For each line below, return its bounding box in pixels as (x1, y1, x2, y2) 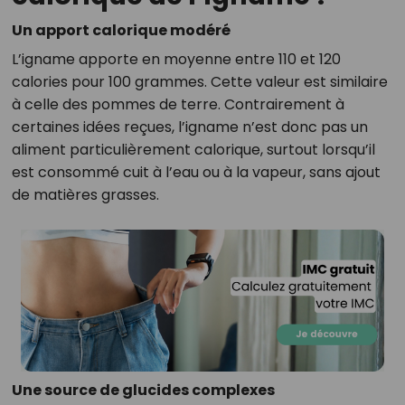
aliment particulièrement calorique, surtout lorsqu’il (11, 139, 375, 160)
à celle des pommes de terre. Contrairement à (11, 94, 344, 115)
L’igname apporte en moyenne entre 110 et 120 (11, 49, 341, 70)
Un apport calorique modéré (11, 20, 231, 41)
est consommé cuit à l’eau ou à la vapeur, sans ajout (11, 162, 381, 183)
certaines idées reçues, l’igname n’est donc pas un (11, 117, 368, 137)
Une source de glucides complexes (11, 380, 275, 401)
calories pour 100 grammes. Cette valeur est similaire (11, 71, 388, 92)
